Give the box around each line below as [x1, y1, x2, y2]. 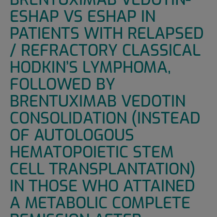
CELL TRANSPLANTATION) [9, 158, 196, 180]
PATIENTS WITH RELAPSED [9, 23, 204, 45]
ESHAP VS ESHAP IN [9, 6, 155, 28]
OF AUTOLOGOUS [9, 124, 134, 146]
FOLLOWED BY [9, 74, 115, 95]
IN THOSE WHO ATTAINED [9, 175, 195, 197]
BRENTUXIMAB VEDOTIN [9, 91, 186, 112]
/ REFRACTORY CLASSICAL [9, 40, 201, 62]
